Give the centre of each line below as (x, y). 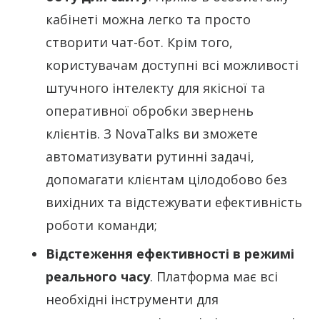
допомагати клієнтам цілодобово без (166, 180)
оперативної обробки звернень (150, 111)
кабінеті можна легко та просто (148, 20)
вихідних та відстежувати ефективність (174, 202)
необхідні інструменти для (132, 300)
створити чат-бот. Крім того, (139, 42)
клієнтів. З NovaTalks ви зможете (152, 134)
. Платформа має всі (214, 277)
